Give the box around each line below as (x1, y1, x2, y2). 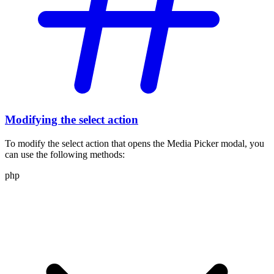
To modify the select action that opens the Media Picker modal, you (5, 138, 264, 149)
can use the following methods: (5, 149, 125, 160)
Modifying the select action (5, 113, 138, 127)
